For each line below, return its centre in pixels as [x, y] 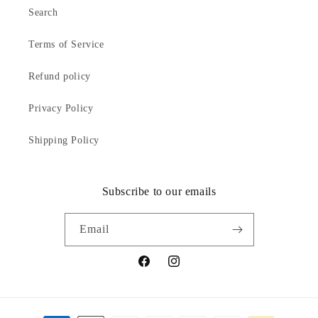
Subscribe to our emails [159, 192]
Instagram [188, 269]
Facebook [157, 269]
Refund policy [60, 77]
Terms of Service [66, 45]
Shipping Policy [64, 141]
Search [43, 13]
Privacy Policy [61, 109]
